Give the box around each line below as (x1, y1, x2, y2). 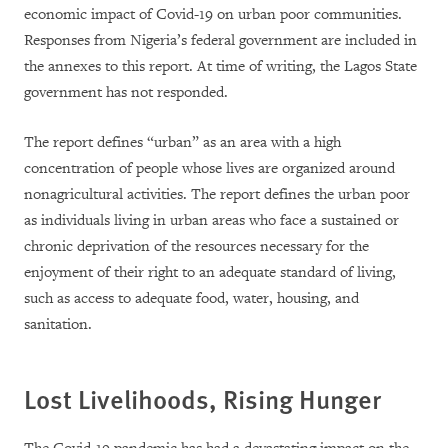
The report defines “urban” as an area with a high (24, 133, 341, 153)
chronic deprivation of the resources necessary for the (24, 237, 369, 257)
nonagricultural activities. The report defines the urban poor (24, 185, 410, 205)
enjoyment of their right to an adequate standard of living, (24, 263, 396, 283)
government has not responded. (24, 83, 228, 103)
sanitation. (24, 315, 92, 335)
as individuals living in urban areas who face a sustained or (24, 211, 399, 231)
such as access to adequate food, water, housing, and (24, 289, 359, 309)
